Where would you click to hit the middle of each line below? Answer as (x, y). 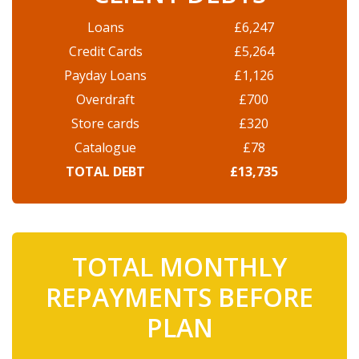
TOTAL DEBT (105, 171)
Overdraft (105, 99)
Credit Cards (105, 51)
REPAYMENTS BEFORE (179, 296)
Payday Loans (105, 75)
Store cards (105, 123)
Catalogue (105, 147)
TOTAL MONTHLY (179, 266)
